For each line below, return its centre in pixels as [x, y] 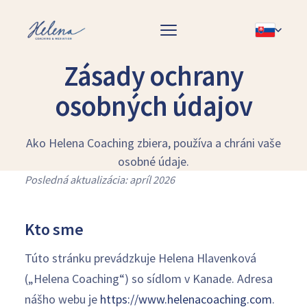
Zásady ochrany [153, 76]
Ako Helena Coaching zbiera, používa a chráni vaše [153, 143]
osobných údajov [153, 106]
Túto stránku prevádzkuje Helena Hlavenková [140, 258]
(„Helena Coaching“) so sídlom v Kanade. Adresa [149, 278]
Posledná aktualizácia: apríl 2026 [100, 180]
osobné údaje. [153, 161]
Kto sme [54, 229]
